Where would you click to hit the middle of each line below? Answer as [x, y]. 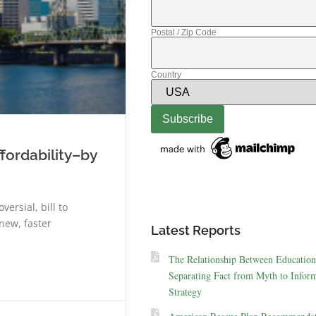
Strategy [185, 292]
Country [166, 74]
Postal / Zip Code [183, 32]
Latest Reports [195, 231]
